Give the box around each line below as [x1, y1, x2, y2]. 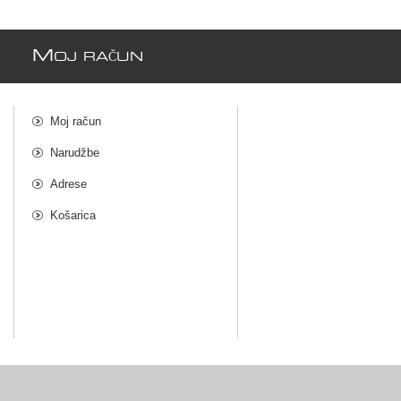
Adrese [50, 176, 87, 191]
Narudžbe [50, 145, 99, 159]
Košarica [50, 208, 96, 222]
